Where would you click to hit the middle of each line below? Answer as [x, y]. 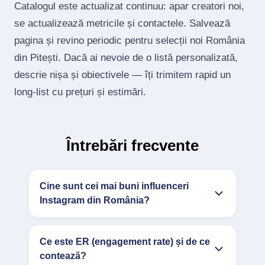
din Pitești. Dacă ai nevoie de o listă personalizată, [126, 58]
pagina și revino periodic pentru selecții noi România [130, 41]
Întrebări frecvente [132, 146]
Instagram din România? [95, 200]
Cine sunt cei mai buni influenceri [114, 186]
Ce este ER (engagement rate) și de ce [125, 242]
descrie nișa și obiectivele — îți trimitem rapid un [122, 75]
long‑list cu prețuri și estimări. [80, 92]
